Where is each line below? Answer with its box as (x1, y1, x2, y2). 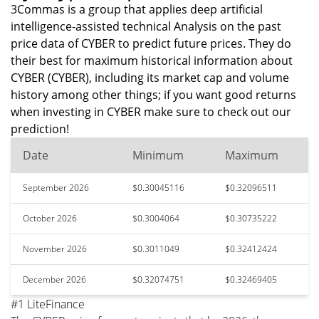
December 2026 (23, 273, 86, 286)
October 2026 (23, 212, 77, 224)
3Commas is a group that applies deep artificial (11, 1, 263, 17)
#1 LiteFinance (11, 296, 85, 312)
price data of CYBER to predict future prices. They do (11, 36, 291, 51)
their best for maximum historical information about (11, 53, 293, 68)
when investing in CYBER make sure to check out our (11, 104, 291, 120)
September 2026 (23, 182, 89, 194)
